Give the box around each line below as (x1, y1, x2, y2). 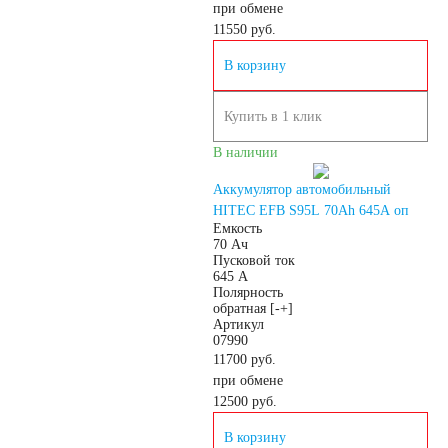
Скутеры (118, 368, 169, 383)
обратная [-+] (213, 301, 293, 316)
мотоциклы (118, 312, 186, 327)
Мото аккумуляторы (118, 32, 238, 47)
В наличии (213, 145, 278, 160)
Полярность (213, 285, 283, 300)
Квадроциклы (118, 424, 200, 439)
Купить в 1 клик (224, 109, 322, 124)
